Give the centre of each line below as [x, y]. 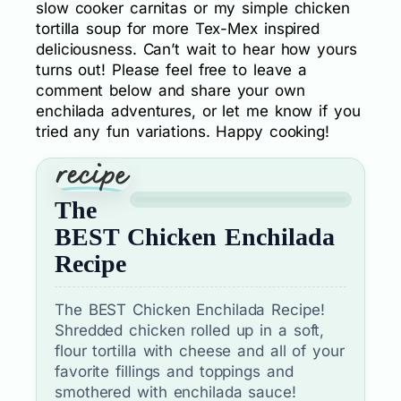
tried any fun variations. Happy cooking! [183, 132]
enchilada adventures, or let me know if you [198, 111]
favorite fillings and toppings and [174, 372]
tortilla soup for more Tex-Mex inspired [178, 29]
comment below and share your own [171, 91]
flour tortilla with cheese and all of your [200, 351]
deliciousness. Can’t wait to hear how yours [196, 50]
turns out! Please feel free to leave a [172, 70]
